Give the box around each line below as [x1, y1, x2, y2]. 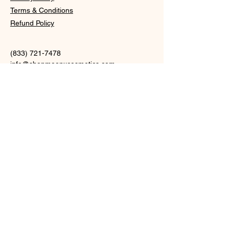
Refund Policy [10, 18, 54, 27]
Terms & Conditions [10, 6, 73, 14]
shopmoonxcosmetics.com [29, 59, 115, 68]
